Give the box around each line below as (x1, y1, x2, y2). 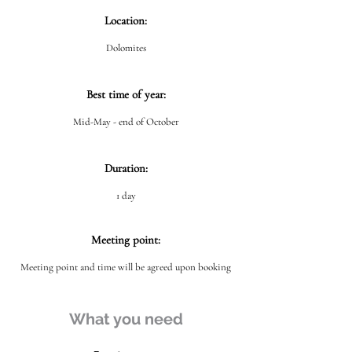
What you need (68, 310, 183, 328)
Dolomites (105, 42, 146, 54)
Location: (104, 13, 147, 27)
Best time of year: (86, 87, 166, 101)
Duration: (104, 161, 148, 175)
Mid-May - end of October (72, 115, 179, 128)
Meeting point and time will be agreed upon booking (20, 261, 231, 273)
